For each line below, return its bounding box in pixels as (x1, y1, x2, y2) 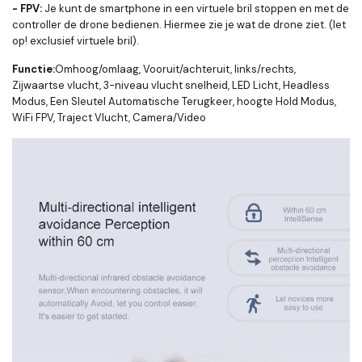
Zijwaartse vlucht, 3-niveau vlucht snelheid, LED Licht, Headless (12, 78, 330, 92)
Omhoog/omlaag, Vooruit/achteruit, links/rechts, (55, 62, 296, 76)
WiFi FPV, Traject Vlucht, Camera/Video (12, 111, 206, 124)
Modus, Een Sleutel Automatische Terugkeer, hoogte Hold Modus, (12, 95, 336, 108)
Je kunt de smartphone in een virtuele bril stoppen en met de (42, 2, 349, 15)
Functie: (12, 62, 55, 76)
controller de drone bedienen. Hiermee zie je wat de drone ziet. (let (12, 18, 346, 32)
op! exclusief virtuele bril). (12, 34, 139, 48)
